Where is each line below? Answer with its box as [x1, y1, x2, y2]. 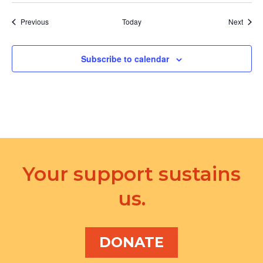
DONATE [99, 234, 164, 251]
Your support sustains [22, 162, 241, 186]
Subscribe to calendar [81, 53, 169, 65]
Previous [20, 16, 49, 27]
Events [48, 16, 70, 26]
